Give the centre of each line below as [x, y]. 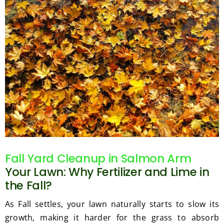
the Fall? [28, 185]
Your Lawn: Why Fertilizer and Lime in [107, 172]
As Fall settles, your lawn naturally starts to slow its [112, 204]
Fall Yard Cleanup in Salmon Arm [98, 158]
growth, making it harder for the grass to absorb [112, 217]
